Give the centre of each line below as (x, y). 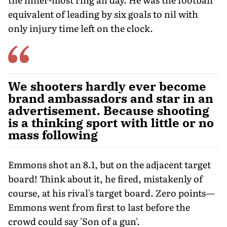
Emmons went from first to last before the (99, 207)
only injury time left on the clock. (81, 28)
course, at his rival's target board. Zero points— (111, 193)
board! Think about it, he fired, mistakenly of (105, 178)
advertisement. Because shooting (109, 110)
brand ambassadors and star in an (111, 98)
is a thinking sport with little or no (111, 122)
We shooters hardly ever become (107, 86)
